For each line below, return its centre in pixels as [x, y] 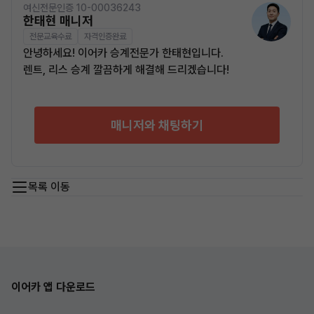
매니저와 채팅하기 [157, 125]
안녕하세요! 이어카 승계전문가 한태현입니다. [123, 53]
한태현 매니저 [58, 20]
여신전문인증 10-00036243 [82, 7]
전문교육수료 [50, 36]
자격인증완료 [105, 36]
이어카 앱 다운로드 [53, 287]
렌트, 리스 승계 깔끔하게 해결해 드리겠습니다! [126, 69]
